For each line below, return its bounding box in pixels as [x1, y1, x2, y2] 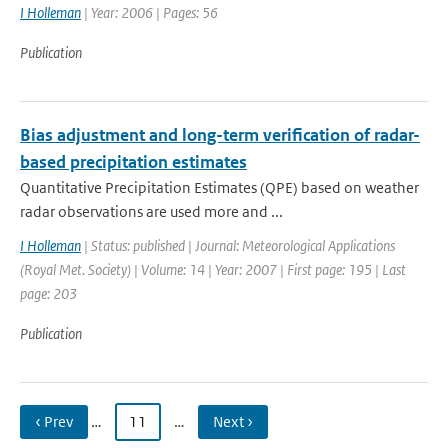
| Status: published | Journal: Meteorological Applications [81, 236, 395, 255]
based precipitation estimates [20, 151, 247, 173]
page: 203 [20, 284, 77, 303]
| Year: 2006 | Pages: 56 [81, 3, 218, 22]
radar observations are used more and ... [20, 202, 283, 221]
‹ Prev [35, 412, 73, 431]
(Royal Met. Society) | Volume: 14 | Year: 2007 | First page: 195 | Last [20, 260, 406, 279]
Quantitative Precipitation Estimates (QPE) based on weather [20, 178, 419, 197]
